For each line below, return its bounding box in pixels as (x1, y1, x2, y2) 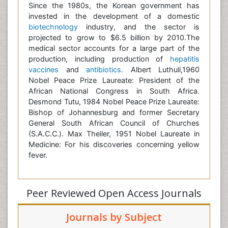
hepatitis (170, 54, 199, 63)
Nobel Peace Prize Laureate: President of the (28, 76, 199, 84)
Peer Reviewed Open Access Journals (26, 186, 202, 200)
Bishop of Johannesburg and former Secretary (28, 108, 199, 117)
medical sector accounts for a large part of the (28, 44, 199, 52)
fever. (28, 151, 47, 159)
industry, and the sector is (78, 22, 199, 31)
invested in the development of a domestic (28, 12, 199, 20)
